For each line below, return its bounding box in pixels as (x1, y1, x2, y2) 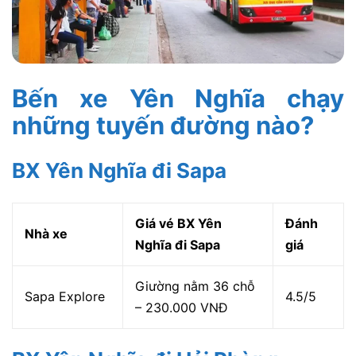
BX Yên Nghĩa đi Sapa (12, 158, 231, 184)
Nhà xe (25, 226, 71, 242)
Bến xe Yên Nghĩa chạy (12, 83, 344, 114)
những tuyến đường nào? (12, 110, 314, 141)
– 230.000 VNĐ (135, 300, 228, 316)
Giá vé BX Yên (135, 215, 222, 232)
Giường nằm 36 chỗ (135, 278, 255, 295)
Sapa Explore (25, 288, 105, 305)
